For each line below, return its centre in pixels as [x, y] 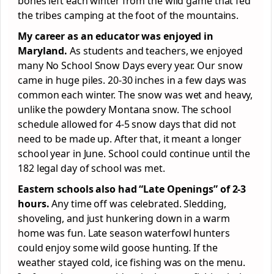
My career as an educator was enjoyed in [116, 36]
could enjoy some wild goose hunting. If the [118, 248]
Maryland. [43, 51]
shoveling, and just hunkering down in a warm [124, 218]
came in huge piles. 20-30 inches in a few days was [132, 80]
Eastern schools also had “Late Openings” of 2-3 [132, 189]
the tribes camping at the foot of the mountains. [130, 15]
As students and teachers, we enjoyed [155, 51]
